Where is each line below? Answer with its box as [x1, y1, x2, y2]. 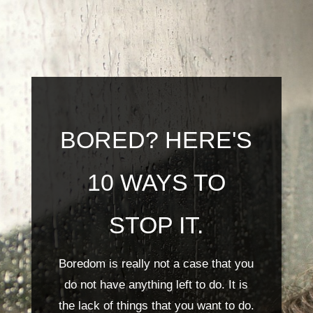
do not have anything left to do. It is [64, 278, 249, 291]
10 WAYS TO [87, 169, 226, 196]
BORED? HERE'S [60, 126, 253, 153]
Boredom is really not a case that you [59, 257, 254, 270]
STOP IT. [109, 212, 204, 238]
